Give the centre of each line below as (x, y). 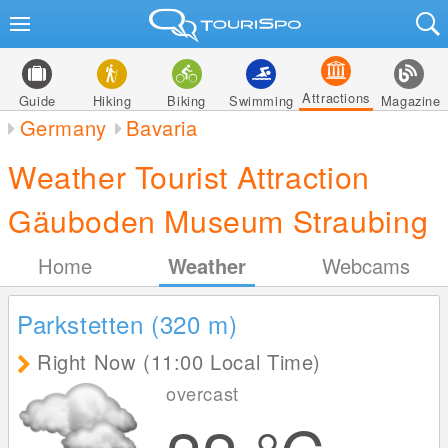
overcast (202, 393)
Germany (63, 127)
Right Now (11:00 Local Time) (179, 361)
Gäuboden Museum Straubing (218, 220)
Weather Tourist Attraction (189, 176)
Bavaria (162, 127)
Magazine (410, 100)
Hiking (112, 100)
